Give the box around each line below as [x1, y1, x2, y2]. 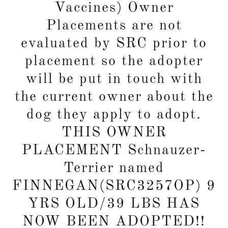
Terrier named [64, 161, 164, 176]
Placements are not [46, 19, 182, 34]
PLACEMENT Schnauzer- [22, 144, 206, 158]
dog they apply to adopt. [26, 108, 202, 123]
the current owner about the [14, 90, 214, 105]
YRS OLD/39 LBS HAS [28, 197, 200, 212]
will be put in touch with [25, 72, 203, 87]
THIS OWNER [61, 126, 167, 140]
